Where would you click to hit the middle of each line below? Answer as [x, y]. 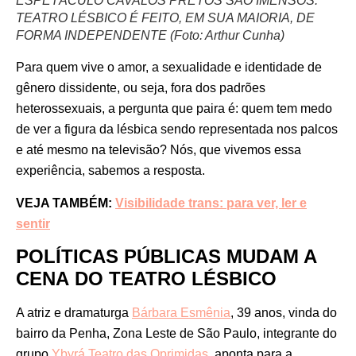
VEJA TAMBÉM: [66, 203]
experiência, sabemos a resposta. [112, 171]
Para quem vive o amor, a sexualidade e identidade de [169, 68]
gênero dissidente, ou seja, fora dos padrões [141, 88]
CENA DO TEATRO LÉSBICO [146, 278]
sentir [33, 223]
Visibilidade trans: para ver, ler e [211, 203]
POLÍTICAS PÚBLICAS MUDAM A [166, 256]
